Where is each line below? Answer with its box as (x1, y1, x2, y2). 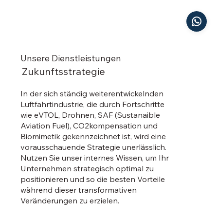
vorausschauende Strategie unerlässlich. (20, 142, 167, 152)
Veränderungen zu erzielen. (20, 196, 120, 206)
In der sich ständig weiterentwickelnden (20, 89, 164, 99)
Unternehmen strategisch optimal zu (20, 163, 154, 174)
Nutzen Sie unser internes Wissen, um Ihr (20, 153, 169, 163)
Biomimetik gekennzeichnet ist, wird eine (20, 131, 166, 142)
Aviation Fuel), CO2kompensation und (20, 121, 158, 131)
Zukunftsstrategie (22, 65, 106, 78)
